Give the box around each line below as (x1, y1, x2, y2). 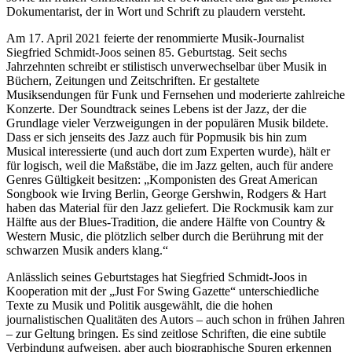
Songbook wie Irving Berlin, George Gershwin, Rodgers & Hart (6, 187, 326, 201)
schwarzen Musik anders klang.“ (6, 244, 168, 258)
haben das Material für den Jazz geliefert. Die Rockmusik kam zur (6, 201, 333, 215)
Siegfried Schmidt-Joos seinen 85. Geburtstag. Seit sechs (6, 46, 287, 60)
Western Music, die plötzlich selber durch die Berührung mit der (6, 229, 323, 244)
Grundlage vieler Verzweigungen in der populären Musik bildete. (6, 116, 328, 130)
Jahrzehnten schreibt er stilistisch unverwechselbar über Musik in (6, 60, 327, 74)
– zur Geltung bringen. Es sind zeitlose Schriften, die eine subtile (6, 327, 326, 341)
